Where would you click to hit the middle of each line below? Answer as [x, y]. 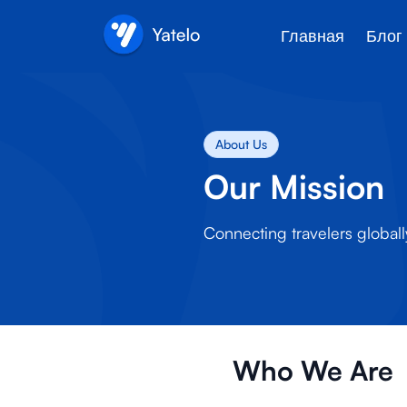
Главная [313, 36]
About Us [241, 144]
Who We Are [313, 370]
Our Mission [294, 187]
